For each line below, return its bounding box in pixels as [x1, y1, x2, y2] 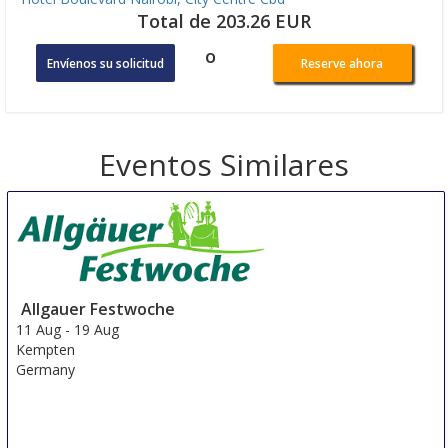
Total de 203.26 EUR [137, 8, 311, 33]
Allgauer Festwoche [21, 297, 176, 320]
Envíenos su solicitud [47, 54, 165, 72]
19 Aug [74, 319, 120, 339]
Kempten [16, 339, 76, 359]
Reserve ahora [301, 54, 384, 72]
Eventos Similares [99, 143, 349, 185]
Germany [16, 359, 76, 379]
